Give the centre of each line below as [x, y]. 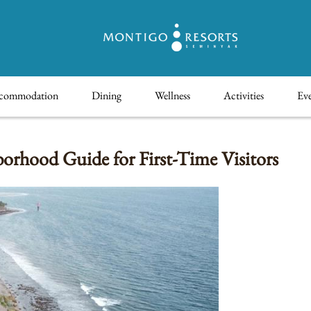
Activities [244, 96]
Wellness [173, 96]
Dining [107, 96]
